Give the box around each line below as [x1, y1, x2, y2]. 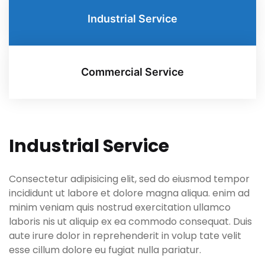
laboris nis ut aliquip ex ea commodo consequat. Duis [9, 215, 252, 229]
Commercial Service [81, 66, 184, 79]
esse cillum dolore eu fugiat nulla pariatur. [9, 243, 201, 257]
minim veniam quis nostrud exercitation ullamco [9, 201, 231, 215]
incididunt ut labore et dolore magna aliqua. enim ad [9, 186, 250, 201]
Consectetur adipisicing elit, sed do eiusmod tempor [9, 172, 250, 186]
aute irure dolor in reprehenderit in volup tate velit [9, 229, 241, 243]
